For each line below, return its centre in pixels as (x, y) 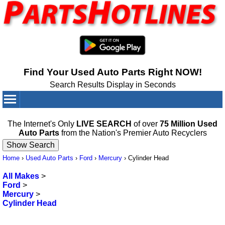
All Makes (21, 176)
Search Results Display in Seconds (113, 85)
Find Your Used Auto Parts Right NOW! (113, 72)
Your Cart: (163, 116)
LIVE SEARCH (104, 124)
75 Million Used (189, 124)
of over (146, 124)
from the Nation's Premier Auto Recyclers (133, 133)
